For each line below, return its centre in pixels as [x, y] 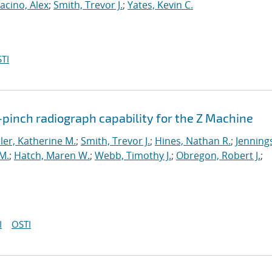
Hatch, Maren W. [52, 155]
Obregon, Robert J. [218, 155]
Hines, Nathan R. [193, 141]
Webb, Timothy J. [133, 155]
